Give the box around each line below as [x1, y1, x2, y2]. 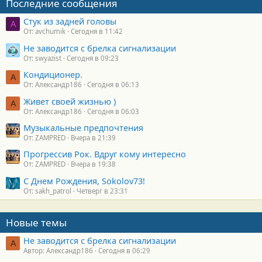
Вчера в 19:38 [71, 160, 116, 169]
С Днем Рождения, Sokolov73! [23, 174, 145, 187]
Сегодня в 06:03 [87, 106, 139, 116]
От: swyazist [23, 53, 61, 63]
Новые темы [6, 215, 67, 229]
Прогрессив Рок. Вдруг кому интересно [23, 148, 186, 160]
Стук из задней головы [23, 15, 116, 27]
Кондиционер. [23, 68, 82, 81]
